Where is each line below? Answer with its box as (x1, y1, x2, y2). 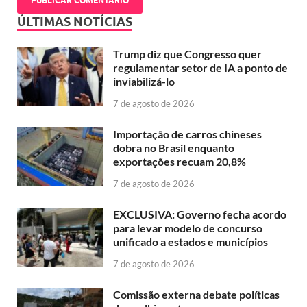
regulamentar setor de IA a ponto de (113, 61, 288, 75)
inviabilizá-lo (113, 75, 175, 88)
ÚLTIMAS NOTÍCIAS (17, 14, 132, 29)
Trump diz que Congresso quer (113, 47, 262, 61)
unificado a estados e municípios (113, 234, 268, 248)
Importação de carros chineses (113, 127, 262, 140)
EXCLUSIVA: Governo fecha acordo (113, 207, 286, 221)
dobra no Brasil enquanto (113, 141, 234, 154)
